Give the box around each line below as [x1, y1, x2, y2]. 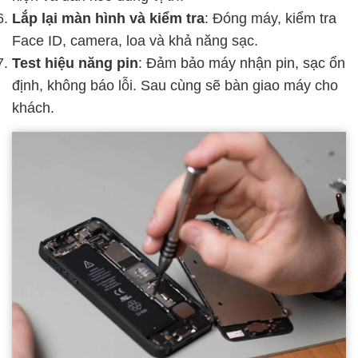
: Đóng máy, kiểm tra [205, 10, 336, 26]
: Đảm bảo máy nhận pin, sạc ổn [138, 54, 345, 71]
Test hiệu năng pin [12, 54, 138, 71]
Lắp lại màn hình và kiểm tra [12, 10, 205, 26]
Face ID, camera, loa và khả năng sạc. [12, 32, 258, 49]
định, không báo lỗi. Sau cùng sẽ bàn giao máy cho [12, 77, 338, 93]
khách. [12, 99, 54, 116]
